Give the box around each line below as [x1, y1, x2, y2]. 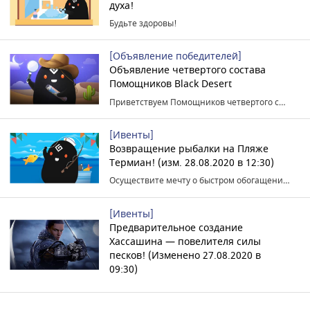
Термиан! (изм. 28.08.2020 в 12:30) [109, 156, 274, 171]
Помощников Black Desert [109, 77, 232, 92]
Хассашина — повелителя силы [109, 235, 261, 250]
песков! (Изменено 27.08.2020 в [109, 248, 261, 264]
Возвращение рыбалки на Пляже [109, 142, 268, 157]
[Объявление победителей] [109, 49, 241, 64]
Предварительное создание [109, 221, 243, 236]
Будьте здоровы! [109, 17, 177, 30]
